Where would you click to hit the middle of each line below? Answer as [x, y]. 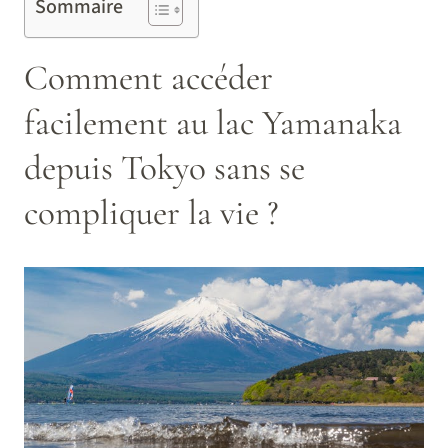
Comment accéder [148, 77]
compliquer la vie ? [151, 212]
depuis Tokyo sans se [164, 167]
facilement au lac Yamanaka [213, 122]
